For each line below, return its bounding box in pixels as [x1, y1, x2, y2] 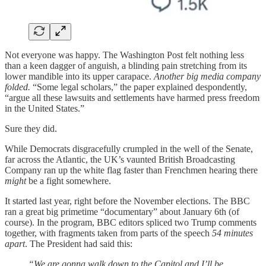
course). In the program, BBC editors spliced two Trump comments [5, 217, 256, 228]
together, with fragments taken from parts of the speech [5, 228, 212, 239]
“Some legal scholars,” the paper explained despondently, [30, 82, 247, 93]
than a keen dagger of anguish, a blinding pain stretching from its [5, 61, 247, 71]
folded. [5, 82, 30, 93]
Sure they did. [5, 123, 57, 134]
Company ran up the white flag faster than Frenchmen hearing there [5, 165, 258, 176]
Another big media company [154, 71, 261, 82]
